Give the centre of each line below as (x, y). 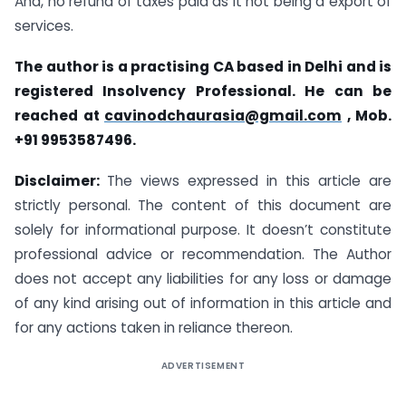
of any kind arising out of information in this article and (203, 303)
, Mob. (367, 115)
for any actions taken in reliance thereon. (154, 327)
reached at (59, 115)
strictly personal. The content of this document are (203, 205)
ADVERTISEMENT (203, 365)
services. (44, 25)
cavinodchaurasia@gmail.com (223, 115)
